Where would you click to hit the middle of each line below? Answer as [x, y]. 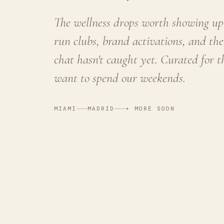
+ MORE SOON [150, 108]
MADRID [101, 108]
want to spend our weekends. [120, 77]
